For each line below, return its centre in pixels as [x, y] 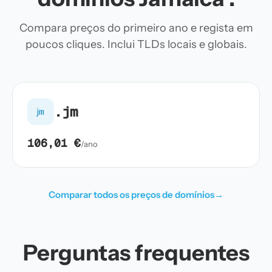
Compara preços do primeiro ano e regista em [136, 28]
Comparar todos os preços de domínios [131, 195]
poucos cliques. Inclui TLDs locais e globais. [136, 44]
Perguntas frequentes [136, 253]
